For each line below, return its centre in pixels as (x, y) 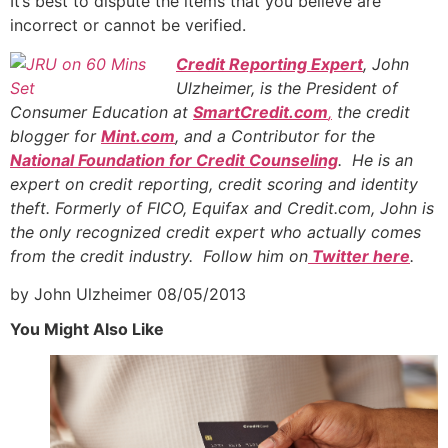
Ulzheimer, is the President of (287, 87)
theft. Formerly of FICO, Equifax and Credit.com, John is (222, 207)
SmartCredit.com (260, 111)
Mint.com (138, 135)
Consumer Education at (101, 111)
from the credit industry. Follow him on (159, 255)
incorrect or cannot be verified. (128, 25)
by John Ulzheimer (81, 293)
